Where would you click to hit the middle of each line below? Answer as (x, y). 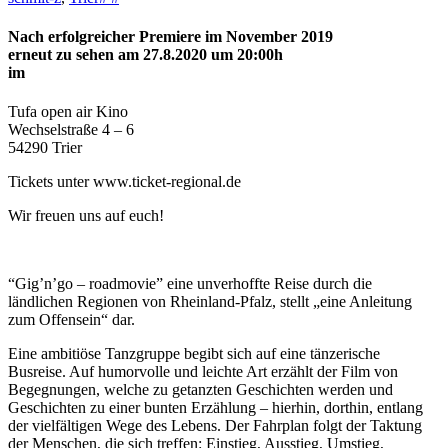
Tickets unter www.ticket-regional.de (124, 182)
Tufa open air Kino (68, 112)
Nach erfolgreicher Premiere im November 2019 (170, 37)
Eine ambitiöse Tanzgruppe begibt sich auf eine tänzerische (194, 354)
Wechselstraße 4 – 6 (71, 130)
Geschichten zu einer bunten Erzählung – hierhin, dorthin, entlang (215, 408)
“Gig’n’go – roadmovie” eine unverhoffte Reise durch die (190, 284)
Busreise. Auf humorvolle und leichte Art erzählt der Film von (203, 372)
